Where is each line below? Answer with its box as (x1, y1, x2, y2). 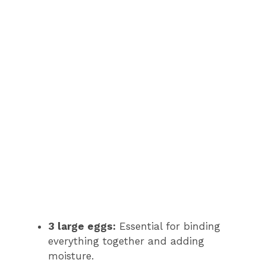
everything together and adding (48, 235, 204, 248)
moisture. (48, 250, 94, 262)
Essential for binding (116, 220, 220, 233)
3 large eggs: (48, 220, 116, 233)
